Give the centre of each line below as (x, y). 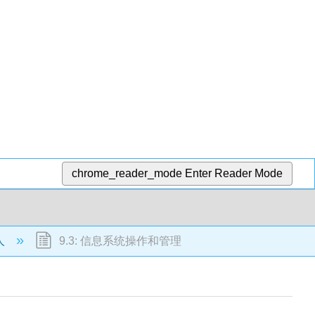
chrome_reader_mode (127, 173)
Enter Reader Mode (234, 173)
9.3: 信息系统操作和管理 (118, 240)
